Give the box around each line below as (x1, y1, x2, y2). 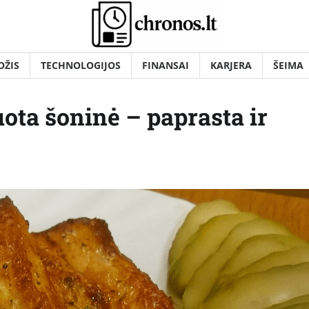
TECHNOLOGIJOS (41, 59, 121, 72)
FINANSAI (142, 59, 189, 72)
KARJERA (210, 59, 252, 72)
